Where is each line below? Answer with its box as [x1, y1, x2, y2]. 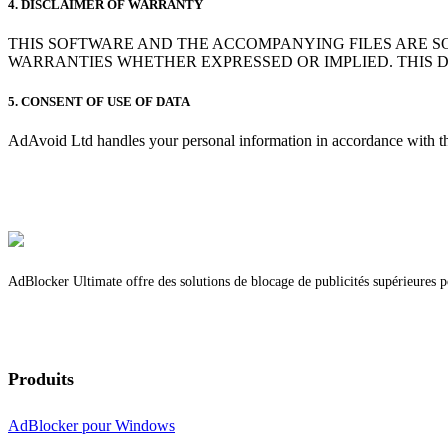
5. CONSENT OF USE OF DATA [8, 93, 190, 109]
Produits [8, 368, 74, 389]
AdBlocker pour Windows [8, 416, 175, 434]
